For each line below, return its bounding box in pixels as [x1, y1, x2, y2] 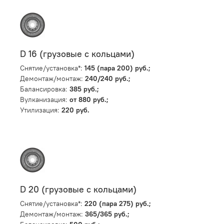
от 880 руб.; [69, 95, 108, 104]
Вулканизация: [20, 95, 69, 104]
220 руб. [61, 105, 89, 115]
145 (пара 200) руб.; [84, 63, 150, 73]
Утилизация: [20, 105, 61, 115]
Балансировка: [20, 84, 69, 94]
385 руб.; [69, 84, 99, 94]
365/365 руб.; [85, 209, 129, 218]
